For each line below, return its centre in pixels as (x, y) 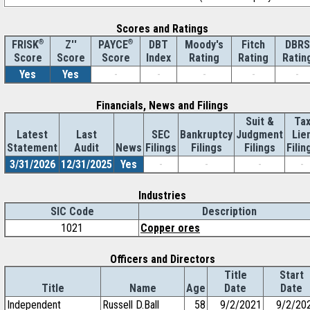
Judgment (259, 135)
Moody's (204, 45)
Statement (32, 148)
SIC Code (72, 211)
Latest (32, 135)
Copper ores (170, 228)
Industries (162, 195)
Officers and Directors (162, 259)
